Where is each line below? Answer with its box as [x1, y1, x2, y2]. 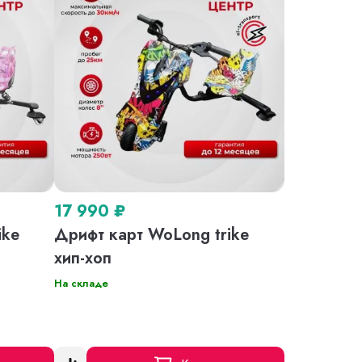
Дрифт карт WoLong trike [54, 223, 250, 247]
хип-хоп [54, 246, 112, 271]
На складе [54, 276, 109, 292]
